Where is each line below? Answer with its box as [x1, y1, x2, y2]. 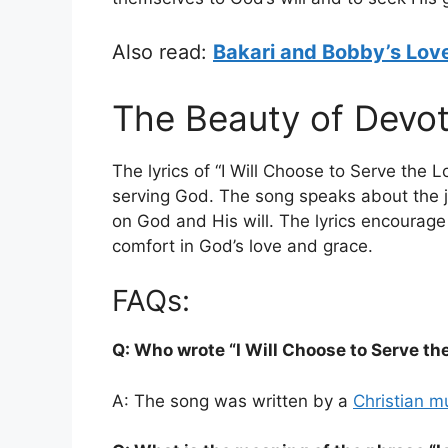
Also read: [112, 39, 213, 64]
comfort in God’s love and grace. [112, 235, 373, 256]
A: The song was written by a [112, 390, 353, 411]
